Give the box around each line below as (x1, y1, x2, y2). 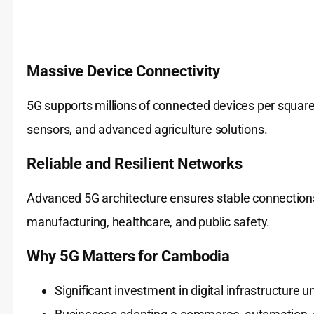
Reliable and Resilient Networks (27, 155, 243, 173)
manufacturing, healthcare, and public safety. (27, 214, 271, 230)
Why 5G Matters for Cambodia (27, 247, 231, 266)
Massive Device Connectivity (27, 62, 221, 81)
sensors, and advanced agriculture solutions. (27, 122, 268, 137)
